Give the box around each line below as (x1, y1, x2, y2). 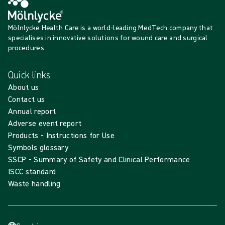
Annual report (8, 106, 56, 117)
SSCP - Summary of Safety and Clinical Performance (8, 154, 190, 165)
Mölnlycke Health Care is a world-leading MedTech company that (8, 23, 213, 33)
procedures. (8, 43, 46, 53)
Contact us (8, 94, 45, 104)
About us (8, 82, 39, 92)
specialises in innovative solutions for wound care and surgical (8, 33, 208, 43)
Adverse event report (8, 118, 82, 129)
